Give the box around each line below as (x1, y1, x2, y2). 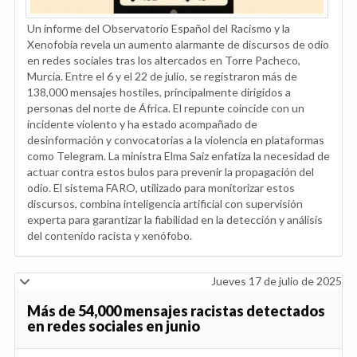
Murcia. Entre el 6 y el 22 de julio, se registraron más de (27, 69, 297, 83)
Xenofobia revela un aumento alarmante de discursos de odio (27, 37, 329, 51)
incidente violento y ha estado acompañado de (27, 116, 257, 131)
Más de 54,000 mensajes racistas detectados (27, 301, 325, 320)
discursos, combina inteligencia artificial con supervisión (27, 196, 303, 210)
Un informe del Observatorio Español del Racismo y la (27, 21, 290, 35)
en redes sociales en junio (27, 316, 200, 335)
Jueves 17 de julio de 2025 (211, 273, 342, 288)
